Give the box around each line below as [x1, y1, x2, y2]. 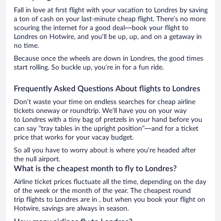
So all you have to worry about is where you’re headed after [14, 147, 196, 154]
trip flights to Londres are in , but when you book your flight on [14, 196, 205, 203]
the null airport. [14, 155, 60, 163]
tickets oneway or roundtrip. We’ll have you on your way [14, 107, 186, 114]
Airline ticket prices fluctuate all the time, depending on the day [14, 178, 206, 185]
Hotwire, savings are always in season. [14, 205, 129, 212]
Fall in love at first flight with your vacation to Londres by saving [14, 6, 208, 14]
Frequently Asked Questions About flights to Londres [14, 84, 200, 93]
